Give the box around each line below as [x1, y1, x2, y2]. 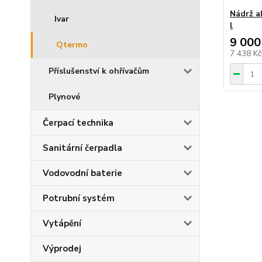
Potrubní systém [43, 192, 115, 204]
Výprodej [43, 243, 81, 254]
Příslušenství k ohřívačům [49, 65, 149, 77]
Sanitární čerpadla [43, 142, 122, 154]
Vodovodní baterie [43, 167, 122, 179]
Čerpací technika [43, 117, 113, 129]
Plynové [49, 91, 80, 102]
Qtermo [56, 39, 88, 50]
